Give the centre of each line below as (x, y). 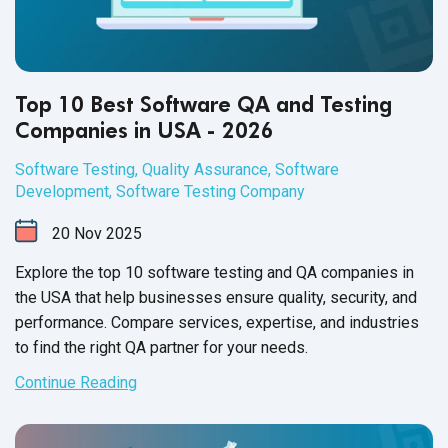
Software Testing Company (210, 192)
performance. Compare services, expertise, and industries (217, 322)
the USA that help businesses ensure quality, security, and (216, 297)
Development (62, 192)
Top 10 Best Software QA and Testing (203, 105)
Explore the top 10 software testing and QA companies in (214, 272)
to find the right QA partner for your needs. (161, 347)
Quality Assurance (205, 170)
